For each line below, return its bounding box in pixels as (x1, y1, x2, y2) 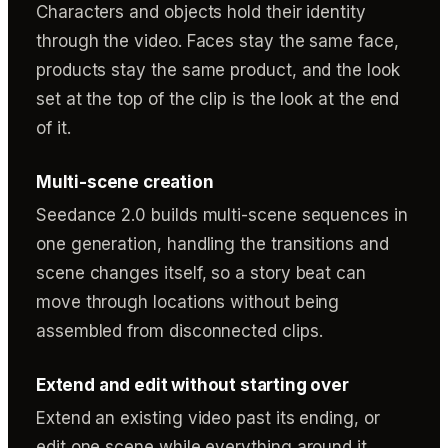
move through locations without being (36, 292, 340, 312)
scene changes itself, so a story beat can (36, 263, 366, 283)
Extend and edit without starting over (36, 375, 349, 395)
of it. (36, 118, 71, 138)
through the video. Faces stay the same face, (36, 31, 399, 51)
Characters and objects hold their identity (36, 2, 366, 22)
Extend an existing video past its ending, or (36, 408, 380, 428)
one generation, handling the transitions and (36, 234, 389, 254)
